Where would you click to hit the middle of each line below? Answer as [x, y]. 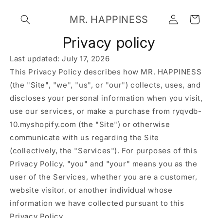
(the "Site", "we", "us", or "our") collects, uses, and [105, 85]
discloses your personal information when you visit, [106, 98]
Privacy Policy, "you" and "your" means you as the [104, 164]
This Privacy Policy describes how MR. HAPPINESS [106, 72]
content [29, 15]
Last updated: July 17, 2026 [60, 59]
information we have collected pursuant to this [97, 203]
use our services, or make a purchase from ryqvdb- [106, 111]
